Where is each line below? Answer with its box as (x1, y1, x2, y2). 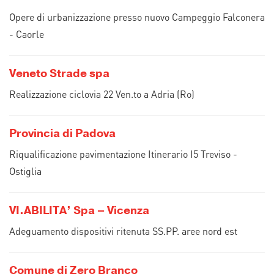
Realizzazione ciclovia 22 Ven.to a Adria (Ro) (9, 87, 194, 100)
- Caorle (9, 28, 44, 40)
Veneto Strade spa (9, 66, 109, 81)
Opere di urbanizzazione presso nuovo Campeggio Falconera (9, 10, 265, 23)
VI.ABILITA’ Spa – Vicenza (9, 203, 149, 218)
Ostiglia (9, 165, 42, 177)
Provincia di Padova (9, 126, 116, 141)
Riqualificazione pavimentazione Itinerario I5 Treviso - (9, 147, 237, 160)
